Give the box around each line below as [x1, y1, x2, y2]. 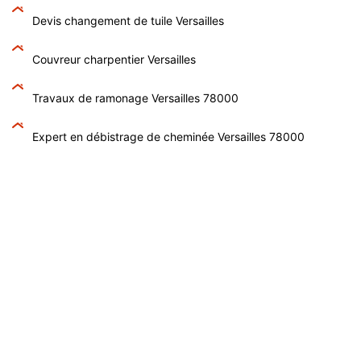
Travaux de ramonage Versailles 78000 [32, 90, 239, 105]
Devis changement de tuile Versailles [32, 13, 224, 27]
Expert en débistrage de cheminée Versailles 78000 [32, 129, 305, 143]
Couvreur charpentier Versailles [32, 52, 196, 66]
